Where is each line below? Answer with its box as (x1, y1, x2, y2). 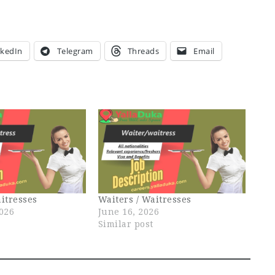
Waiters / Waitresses (98, 194, 192, 204)
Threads (127, 45, 159, 56)
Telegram (56, 45, 93, 56)
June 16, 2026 (98, 206, 160, 217)
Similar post (98, 219, 153, 229)
